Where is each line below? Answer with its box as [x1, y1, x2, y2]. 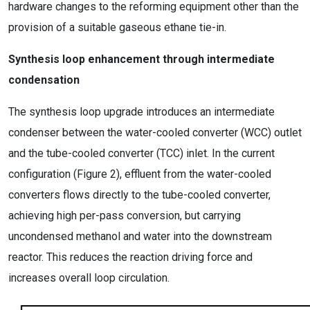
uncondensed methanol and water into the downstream [8, 230, 272, 243]
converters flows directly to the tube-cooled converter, [8, 188, 271, 201]
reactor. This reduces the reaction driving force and [8, 250, 253, 264]
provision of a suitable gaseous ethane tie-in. [8, 21, 226, 34]
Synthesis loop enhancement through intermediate [8, 53, 275, 66]
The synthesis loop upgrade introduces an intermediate [8, 105, 275, 118]
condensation [8, 73, 80, 86]
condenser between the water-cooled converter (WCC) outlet [8, 126, 302, 139]
